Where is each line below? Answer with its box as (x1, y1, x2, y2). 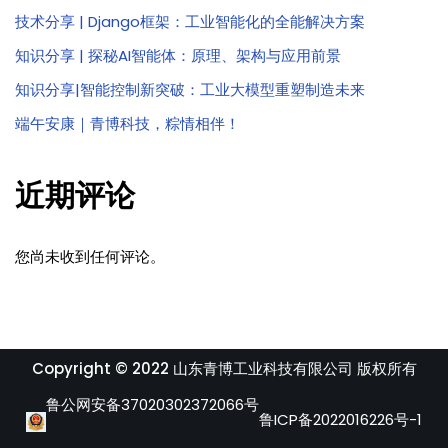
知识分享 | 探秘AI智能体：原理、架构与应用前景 (15, 44, 341, 66)
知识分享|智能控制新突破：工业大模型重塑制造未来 (15, 78, 365, 100)
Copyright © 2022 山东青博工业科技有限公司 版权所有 (31, 358, 417, 379)
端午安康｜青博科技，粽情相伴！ (15, 112, 240, 134)
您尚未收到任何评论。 (15, 245, 165, 267)
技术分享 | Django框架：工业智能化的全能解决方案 (15, 10, 365, 32)
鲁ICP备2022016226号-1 (259, 409, 422, 430)
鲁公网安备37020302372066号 (46, 394, 259, 415)
